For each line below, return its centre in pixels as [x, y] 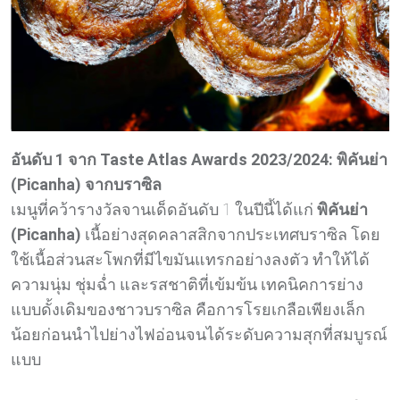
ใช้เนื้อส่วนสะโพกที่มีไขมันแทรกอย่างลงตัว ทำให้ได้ [190, 259]
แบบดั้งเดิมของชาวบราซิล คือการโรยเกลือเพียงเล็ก [188, 309]
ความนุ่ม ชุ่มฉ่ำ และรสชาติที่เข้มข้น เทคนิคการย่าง [187, 284]
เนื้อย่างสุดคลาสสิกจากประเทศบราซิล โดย [231, 234]
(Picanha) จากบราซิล [86, 184]
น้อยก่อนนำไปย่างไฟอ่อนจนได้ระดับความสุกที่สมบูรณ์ [199, 334]
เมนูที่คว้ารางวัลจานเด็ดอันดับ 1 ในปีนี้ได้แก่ [164, 209]
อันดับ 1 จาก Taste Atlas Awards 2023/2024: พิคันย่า [199, 159]
